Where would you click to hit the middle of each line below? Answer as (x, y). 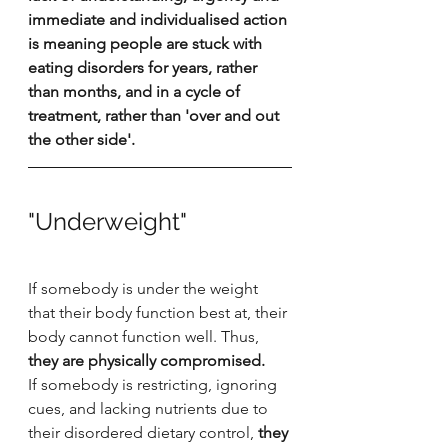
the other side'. (83, 139)
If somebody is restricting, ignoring (154, 384)
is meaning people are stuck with (147, 43)
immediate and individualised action (159, 19)
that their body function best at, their (159, 312)
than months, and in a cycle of (136, 91)
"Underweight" (107, 221)
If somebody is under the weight (145, 288)
